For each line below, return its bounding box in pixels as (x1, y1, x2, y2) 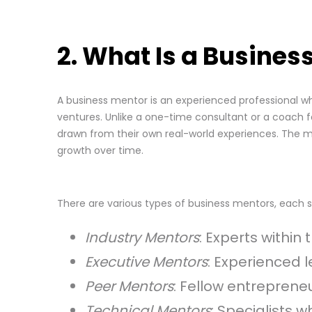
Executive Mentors (84, 251, 208, 272)
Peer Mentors (84, 276, 173, 296)
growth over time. (56, 143, 143, 157)
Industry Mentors (84, 227, 199, 247)
